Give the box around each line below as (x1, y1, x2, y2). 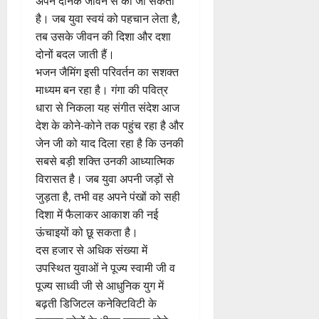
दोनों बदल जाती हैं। (36, 46, 115, 62)
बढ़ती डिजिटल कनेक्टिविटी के (36, 295, 157, 311)
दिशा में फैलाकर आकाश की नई (36, 206, 158, 222)
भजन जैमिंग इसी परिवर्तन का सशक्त (36, 63, 179, 80)
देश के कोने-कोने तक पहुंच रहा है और (36, 117, 184, 133)
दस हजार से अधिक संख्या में (36, 241, 147, 258)
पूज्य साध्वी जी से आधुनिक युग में (36, 277, 164, 293)
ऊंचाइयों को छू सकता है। (36, 224, 138, 240)
